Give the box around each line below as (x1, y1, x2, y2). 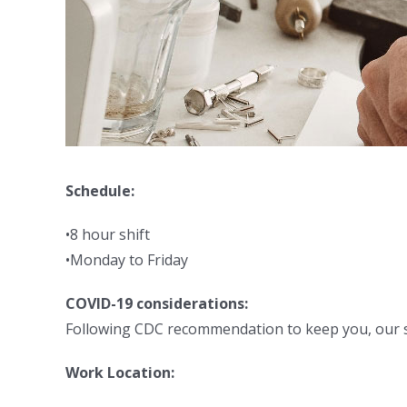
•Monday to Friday (65, 250, 188, 270)
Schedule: (65, 181, 134, 201)
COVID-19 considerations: (65, 293, 248, 313)
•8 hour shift (65, 224, 150, 244)
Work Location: (65, 362, 174, 382)
